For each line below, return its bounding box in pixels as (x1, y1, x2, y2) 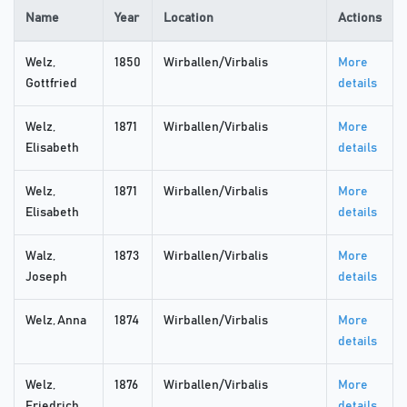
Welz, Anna (25, 314, 86, 328)
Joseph (25, 271, 67, 284)
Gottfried (25, 77, 77, 91)
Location (164, 12, 213, 25)
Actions (338, 12, 382, 25)
